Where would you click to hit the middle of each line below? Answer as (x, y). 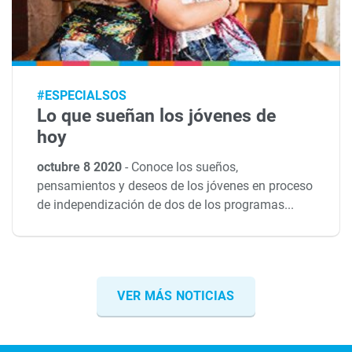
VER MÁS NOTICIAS (176, 296)
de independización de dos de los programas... (166, 205)
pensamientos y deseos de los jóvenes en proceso (175, 186)
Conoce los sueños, (185, 167)
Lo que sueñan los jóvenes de (157, 116)
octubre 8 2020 (81, 167)
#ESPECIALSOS (82, 96)
